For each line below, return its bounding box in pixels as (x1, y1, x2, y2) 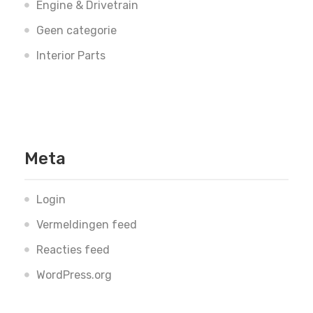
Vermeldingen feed (36, 218, 137, 232)
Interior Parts (36, 49, 105, 63)
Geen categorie (36, 24, 117, 38)
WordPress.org (36, 268, 112, 282)
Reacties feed (36, 243, 110, 257)
